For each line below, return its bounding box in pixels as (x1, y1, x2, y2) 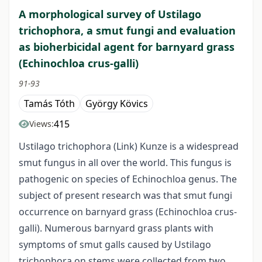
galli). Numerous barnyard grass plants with (19, 222, 213, 235)
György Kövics (85, 97, 148, 111)
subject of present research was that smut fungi (19, 189, 232, 202)
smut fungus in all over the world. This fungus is (19, 156, 232, 170)
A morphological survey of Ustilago (19, 7, 201, 22)
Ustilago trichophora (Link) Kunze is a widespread (19, 140, 239, 153)
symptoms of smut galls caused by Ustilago (19, 238, 211, 251)
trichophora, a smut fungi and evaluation (19, 23, 236, 38)
